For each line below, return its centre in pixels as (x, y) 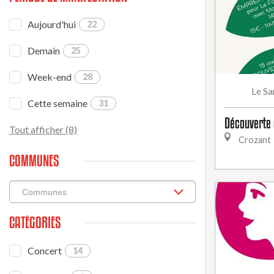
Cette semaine (57, 103)
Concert (45, 250)
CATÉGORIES (35, 222)
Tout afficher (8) (43, 129)
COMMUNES (34, 161)
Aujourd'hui (52, 24)
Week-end (50, 77)
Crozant (254, 140)
